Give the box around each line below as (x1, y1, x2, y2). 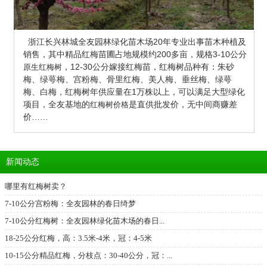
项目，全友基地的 (23, 100, 90, 109)
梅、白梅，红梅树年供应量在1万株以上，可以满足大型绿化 (23, 87, 245, 97)
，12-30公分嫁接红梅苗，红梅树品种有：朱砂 (61, 62, 234, 72)
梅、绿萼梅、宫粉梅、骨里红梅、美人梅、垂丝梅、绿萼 (23, 74, 232, 84)
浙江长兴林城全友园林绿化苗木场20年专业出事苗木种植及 (27, 37, 246, 46)
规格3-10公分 (195, 49, 247, 59)
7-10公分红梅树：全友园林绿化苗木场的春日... (5, 216, 164, 225)
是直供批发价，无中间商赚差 (128, 100, 237, 109)
